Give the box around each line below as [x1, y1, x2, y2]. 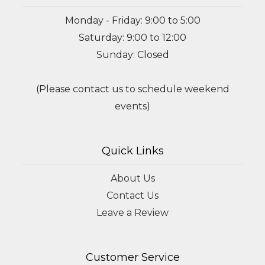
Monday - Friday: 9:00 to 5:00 [64, 15, 201, 27]
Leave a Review [96, 207, 169, 219]
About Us [110, 173, 155, 185]
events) [115, 101, 150, 112]
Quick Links [101, 144, 164, 158]
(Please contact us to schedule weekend [35, 83, 230, 95]
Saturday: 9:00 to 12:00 [79, 32, 186, 44]
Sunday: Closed [96, 49, 169, 61]
